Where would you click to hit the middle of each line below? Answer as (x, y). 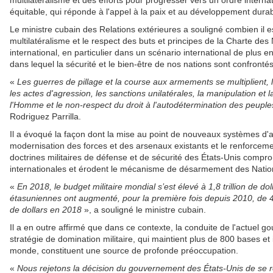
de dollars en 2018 (46, 210)
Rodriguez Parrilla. (45, 117)
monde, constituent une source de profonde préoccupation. (124, 251)
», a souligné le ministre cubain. (144, 210)
